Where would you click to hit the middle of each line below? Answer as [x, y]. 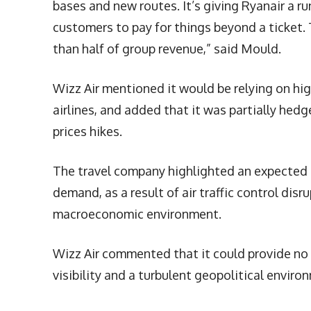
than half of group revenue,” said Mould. [167, 49]
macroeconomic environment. [137, 214]
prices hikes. [87, 132]
